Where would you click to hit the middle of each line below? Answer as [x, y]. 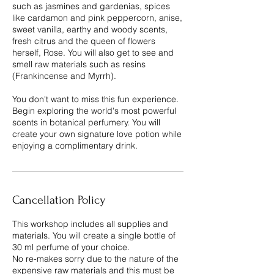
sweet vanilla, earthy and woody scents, [90, 29]
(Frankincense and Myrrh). [64, 76]
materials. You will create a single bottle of [94, 235]
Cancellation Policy [59, 200]
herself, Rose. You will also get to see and [93, 52]
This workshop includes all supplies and [90, 224]
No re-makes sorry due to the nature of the [95, 258]
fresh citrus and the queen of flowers [84, 41]
